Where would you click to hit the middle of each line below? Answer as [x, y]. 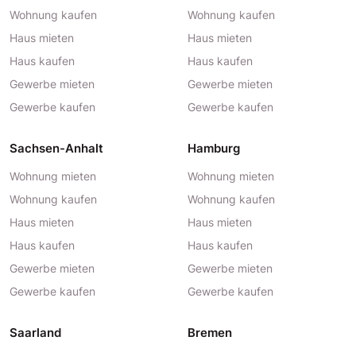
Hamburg [214, 148]
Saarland [35, 333]
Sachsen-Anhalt [56, 148]
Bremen [210, 333]
